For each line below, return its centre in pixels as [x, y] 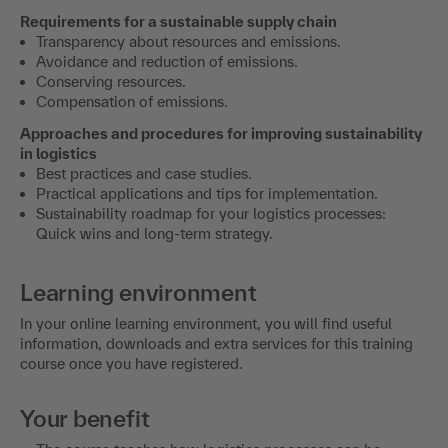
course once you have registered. [131, 364]
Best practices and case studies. [144, 174]
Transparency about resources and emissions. [188, 42]
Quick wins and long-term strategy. [154, 234]
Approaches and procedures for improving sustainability [221, 134]
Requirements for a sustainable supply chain [178, 22]
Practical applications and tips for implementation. [207, 194]
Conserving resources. [111, 82]
